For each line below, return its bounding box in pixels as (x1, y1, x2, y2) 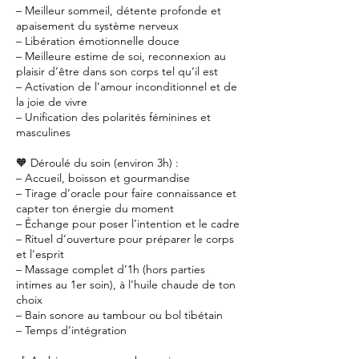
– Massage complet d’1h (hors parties (16, 262, 205, 276)
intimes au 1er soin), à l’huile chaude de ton (16, 277, 236, 292)
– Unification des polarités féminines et (16, 110, 211, 124)
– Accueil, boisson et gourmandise (16, 171, 190, 185)
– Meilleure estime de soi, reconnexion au (16, 49, 226, 63)
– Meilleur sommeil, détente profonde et (16, 3, 221, 18)
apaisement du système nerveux (16, 18, 179, 33)
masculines (16, 125, 71, 139)
